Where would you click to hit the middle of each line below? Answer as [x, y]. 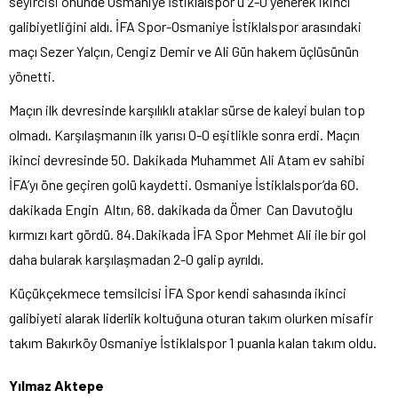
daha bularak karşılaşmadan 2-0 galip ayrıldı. [136, 259]
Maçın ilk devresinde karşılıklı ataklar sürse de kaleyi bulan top [187, 109]
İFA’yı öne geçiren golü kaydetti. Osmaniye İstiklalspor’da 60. [184, 184]
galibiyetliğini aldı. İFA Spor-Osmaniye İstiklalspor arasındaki [185, 26]
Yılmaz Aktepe [56, 385]
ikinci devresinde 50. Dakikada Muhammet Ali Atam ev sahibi [187, 159]
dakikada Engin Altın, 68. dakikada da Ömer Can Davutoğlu [181, 209]
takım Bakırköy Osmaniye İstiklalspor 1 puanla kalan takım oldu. [193, 342]
